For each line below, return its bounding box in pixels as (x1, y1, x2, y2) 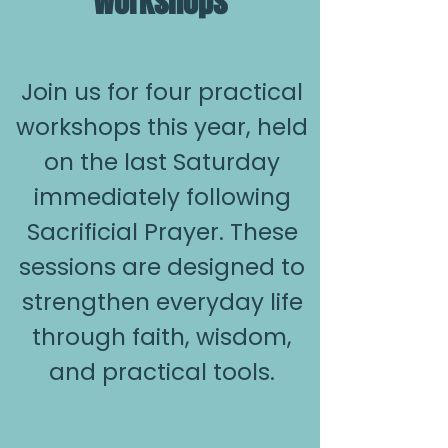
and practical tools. (49, 356, 275, 388)
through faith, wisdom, (32, 321, 292, 353)
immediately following (33, 181, 291, 213)
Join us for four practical (21, 76, 303, 108)
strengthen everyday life (21, 286, 303, 318)
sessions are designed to (19, 251, 305, 283)
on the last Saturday (44, 146, 280, 178)
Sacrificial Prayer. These (26, 216, 298, 248)
